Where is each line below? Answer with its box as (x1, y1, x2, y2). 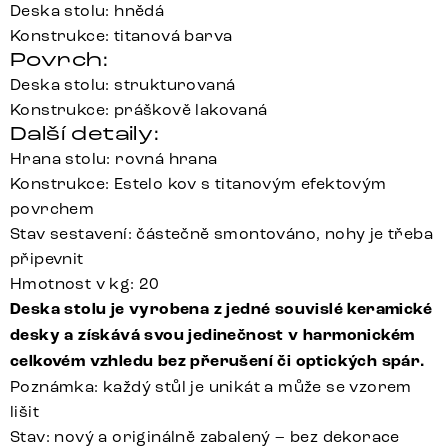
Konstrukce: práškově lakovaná (10, 100, 268, 120)
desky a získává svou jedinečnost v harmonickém (10, 325, 415, 346)
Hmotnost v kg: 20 (10, 274, 160, 294)
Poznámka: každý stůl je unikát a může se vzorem (10, 377, 412, 397)
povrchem (10, 199, 95, 219)
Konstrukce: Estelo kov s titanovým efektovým (10, 174, 387, 194)
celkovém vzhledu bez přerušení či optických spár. (10, 351, 425, 372)
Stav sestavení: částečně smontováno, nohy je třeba (10, 224, 433, 244)
